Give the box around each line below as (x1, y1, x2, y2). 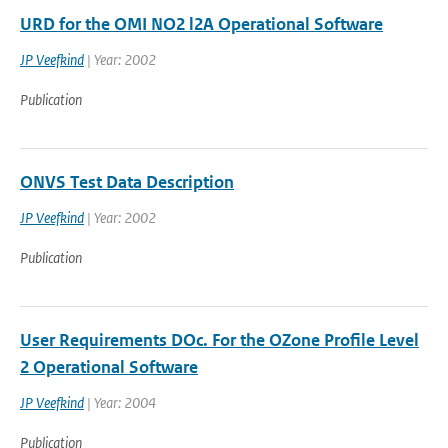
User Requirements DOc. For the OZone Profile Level (20, 329, 419, 351)
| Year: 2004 (84, 393, 156, 412)
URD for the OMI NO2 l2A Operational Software (20, 13, 383, 35)
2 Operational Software (20, 356, 198, 378)
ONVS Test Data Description (20, 171, 234, 193)
